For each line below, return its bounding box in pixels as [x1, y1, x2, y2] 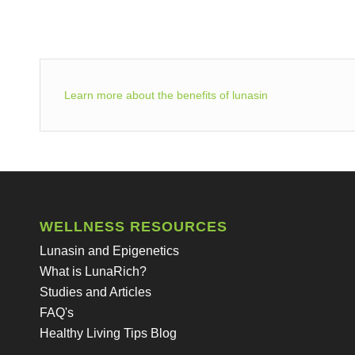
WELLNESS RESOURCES [40, 219, 227, 235]
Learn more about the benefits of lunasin [64, 89, 268, 102]
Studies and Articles [40, 285, 151, 300]
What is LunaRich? [40, 265, 147, 279]
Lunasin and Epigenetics [40, 244, 179, 258]
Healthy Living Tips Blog [40, 326, 177, 341]
